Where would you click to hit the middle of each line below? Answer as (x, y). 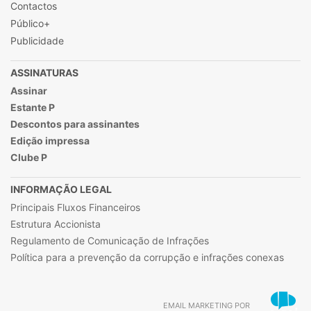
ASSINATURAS (44, 73)
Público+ (30, 24)
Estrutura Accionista (56, 224)
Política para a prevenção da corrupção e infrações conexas (147, 258)
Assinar (29, 91)
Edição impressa (50, 141)
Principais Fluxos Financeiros (75, 208)
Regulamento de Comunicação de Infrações (110, 241)
